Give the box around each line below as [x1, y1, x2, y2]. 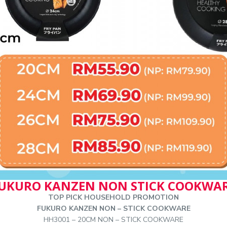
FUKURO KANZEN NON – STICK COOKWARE [36, 203, 191, 213]
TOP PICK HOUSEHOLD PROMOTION [48, 192, 179, 202]
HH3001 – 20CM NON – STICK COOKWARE [44, 214, 183, 224]
